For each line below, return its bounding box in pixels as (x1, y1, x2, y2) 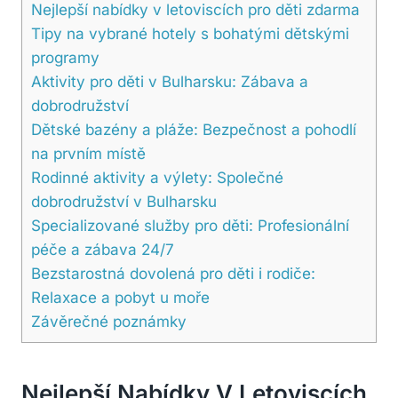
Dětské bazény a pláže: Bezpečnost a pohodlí (31, 119, 356, 139)
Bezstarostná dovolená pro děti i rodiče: (31, 263, 315, 283)
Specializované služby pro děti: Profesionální (31, 215, 349, 235)
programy (31, 47, 99, 67)
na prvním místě (31, 143, 146, 163)
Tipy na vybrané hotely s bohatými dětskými (31, 23, 349, 43)
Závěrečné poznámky (31, 311, 187, 330)
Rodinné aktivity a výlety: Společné (31, 167, 283, 187)
